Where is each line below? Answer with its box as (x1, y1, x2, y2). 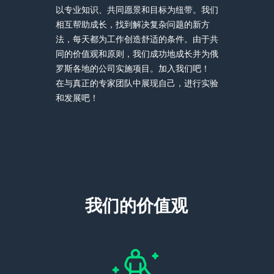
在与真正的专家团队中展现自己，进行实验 (55, 76, 218, 89)
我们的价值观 (85, 194, 188, 216)
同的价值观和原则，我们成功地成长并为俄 (55, 47, 218, 59)
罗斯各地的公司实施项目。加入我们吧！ (55, 62, 210, 74)
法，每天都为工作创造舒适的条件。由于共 (55, 32, 218, 45)
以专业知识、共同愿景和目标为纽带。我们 (55, 3, 218, 15)
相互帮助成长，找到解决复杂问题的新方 (55, 18, 210, 30)
